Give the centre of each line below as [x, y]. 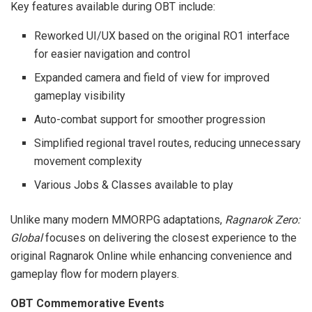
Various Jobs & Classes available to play [134, 185]
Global [26, 237]
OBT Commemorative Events [87, 303]
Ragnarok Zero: [263, 219]
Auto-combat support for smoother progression [150, 119]
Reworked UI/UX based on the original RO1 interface [162, 36]
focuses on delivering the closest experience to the [170, 237]
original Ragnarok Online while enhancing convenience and [151, 256]
